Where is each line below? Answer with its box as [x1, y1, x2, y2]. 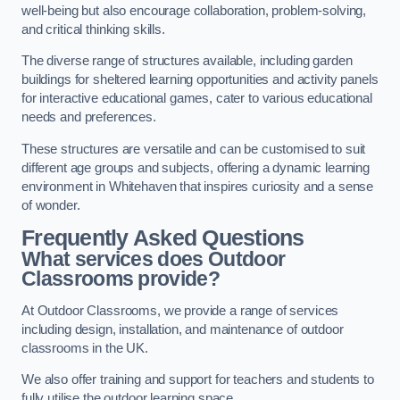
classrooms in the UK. [21, 340, 148, 355]
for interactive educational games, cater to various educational [21, 91, 372, 106]
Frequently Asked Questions [21, 226, 304, 251]
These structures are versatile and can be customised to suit [21, 141, 366, 156]
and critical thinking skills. [21, 21, 165, 37]
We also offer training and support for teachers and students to [21, 372, 374, 387]
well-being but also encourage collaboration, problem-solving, [21, 3, 367, 18]
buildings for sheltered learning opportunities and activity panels [21, 72, 379, 87]
